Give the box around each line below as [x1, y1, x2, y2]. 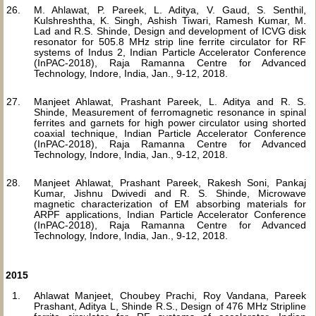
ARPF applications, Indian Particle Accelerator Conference [34, 209, 307, 220]
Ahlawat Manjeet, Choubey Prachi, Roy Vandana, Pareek [34, 290, 307, 301]
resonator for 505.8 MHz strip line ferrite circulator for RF [34, 36, 307, 47]
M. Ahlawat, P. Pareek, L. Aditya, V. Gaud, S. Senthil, [34, 4, 307, 16]
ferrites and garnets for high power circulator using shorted [34, 117, 307, 128]
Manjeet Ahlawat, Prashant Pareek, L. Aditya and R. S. [34, 96, 307, 107]
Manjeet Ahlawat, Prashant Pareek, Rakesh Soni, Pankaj [34, 177, 307, 188]
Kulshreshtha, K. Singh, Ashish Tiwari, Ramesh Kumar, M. [34, 15, 307, 26]
